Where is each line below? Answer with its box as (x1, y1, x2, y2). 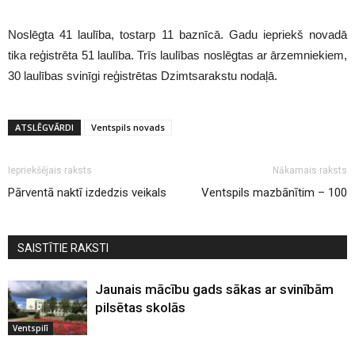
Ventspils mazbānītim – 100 (201, 185, 347, 200)
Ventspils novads (91, 121, 165, 134)
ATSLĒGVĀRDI (15, 121, 74, 134)
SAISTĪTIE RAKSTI (17, 242, 109, 255)
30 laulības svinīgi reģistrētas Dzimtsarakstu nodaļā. (8, 69, 277, 83)
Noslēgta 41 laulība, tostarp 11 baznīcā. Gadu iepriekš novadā (8, 28, 347, 42)
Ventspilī (13, 323, 48, 334)
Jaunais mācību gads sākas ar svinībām (95, 281, 334, 298)
